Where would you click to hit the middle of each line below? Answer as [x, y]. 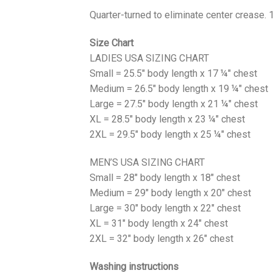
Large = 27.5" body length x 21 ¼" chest [174, 104]
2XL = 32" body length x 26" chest [161, 238]
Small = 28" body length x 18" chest [165, 177]
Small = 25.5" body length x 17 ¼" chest [173, 73]
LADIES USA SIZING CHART [149, 58]
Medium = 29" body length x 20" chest [170, 193]
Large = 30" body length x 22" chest [165, 208]
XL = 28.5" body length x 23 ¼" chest [167, 119]
